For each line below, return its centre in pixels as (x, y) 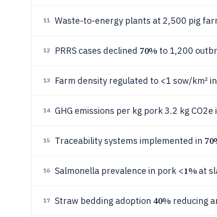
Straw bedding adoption (104, 201)
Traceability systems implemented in (130, 141)
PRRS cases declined (97, 51)
